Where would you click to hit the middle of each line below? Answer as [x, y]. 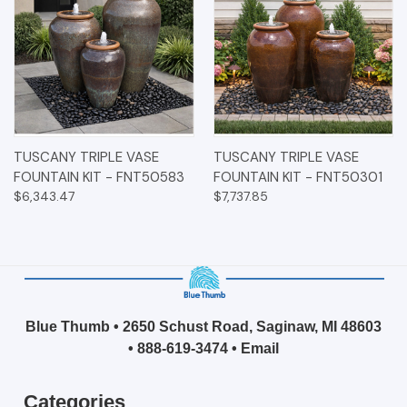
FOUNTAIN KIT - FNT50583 [99, 177]
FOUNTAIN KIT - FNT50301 [298, 177]
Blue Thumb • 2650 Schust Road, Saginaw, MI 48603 [203, 326]
